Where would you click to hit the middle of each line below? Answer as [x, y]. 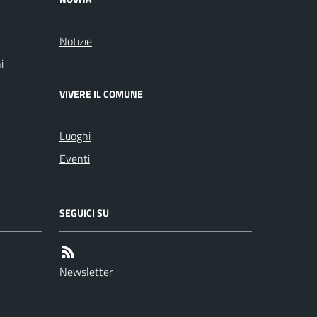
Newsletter [86, 272]
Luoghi [75, 136]
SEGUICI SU [84, 213]
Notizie [76, 41]
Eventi [75, 158]
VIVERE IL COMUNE [101, 94]
